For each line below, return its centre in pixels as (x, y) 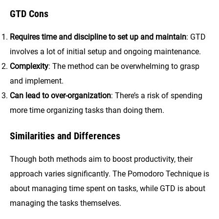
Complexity (29, 66)
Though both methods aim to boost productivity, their (101, 159)
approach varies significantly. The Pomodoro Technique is (109, 174)
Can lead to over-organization (60, 95)
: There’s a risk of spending (157, 95)
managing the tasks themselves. (66, 203)
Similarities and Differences (65, 136)
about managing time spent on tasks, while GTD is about (108, 189)
